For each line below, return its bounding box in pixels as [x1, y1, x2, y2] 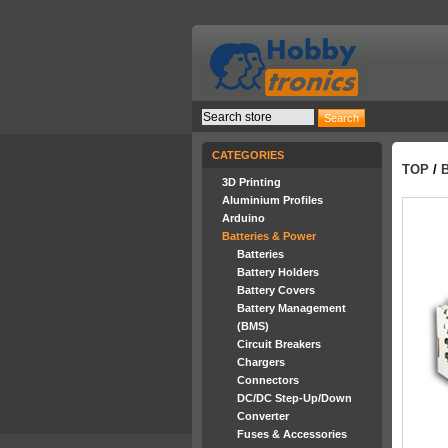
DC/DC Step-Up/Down [237, 392, 352, 404]
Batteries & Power [222, 230, 316, 242]
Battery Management [237, 302, 346, 314]
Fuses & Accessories [237, 428, 347, 440]
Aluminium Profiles [222, 194, 323, 206]
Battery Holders [237, 266, 319, 278]
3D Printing [222, 176, 281, 188]
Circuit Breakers [237, 338, 321, 350]
